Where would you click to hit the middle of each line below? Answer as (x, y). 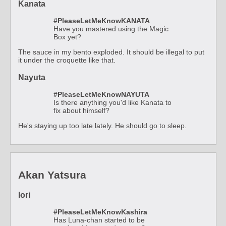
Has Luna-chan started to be (99, 220)
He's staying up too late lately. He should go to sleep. (102, 126)
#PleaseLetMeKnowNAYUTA (101, 95)
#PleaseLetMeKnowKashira (100, 212)
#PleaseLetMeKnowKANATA (102, 21)
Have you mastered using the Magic (111, 29)
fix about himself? (81, 111)
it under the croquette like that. (67, 60)
